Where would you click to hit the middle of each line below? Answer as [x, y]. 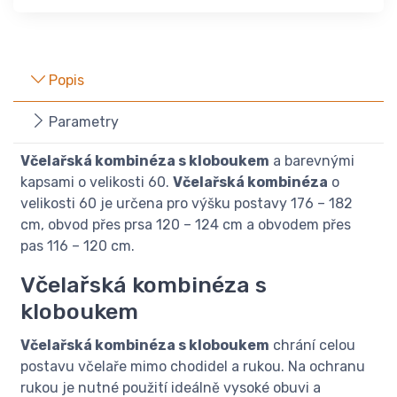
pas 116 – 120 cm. [78, 246]
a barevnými [312, 161]
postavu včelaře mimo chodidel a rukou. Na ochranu [193, 367]
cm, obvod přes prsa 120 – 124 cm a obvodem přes [186, 225]
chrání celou [312, 346]
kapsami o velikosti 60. [97, 183]
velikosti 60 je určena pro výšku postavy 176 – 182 [187, 204]
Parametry [82, 122]
